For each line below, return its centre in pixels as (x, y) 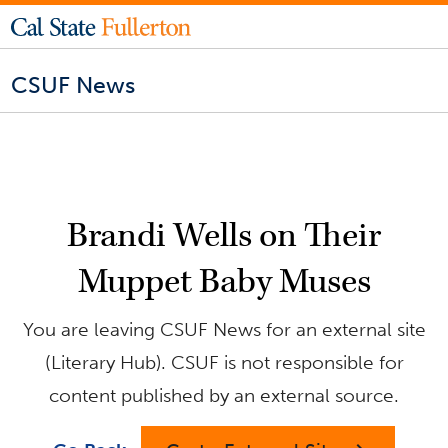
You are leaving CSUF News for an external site (224, 329)
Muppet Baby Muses (224, 281)
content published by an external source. (224, 395)
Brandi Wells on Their (224, 235)
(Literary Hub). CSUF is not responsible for (224, 362)
